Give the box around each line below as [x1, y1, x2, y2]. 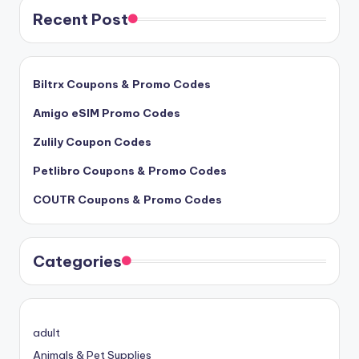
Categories [33, 252, 122, 272]
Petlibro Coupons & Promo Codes [33, 163, 227, 178]
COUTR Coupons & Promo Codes [33, 192, 222, 207]
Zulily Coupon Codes [33, 134, 151, 149]
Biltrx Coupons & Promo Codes [33, 76, 211, 91]
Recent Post [33, 9, 128, 29]
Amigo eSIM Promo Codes [33, 105, 180, 120]
